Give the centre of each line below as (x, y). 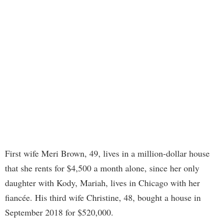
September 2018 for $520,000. (59, 212)
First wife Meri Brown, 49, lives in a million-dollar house (107, 153)
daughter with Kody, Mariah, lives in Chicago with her (102, 183)
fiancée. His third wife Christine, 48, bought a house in (103, 198)
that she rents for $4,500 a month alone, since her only (102, 168)
